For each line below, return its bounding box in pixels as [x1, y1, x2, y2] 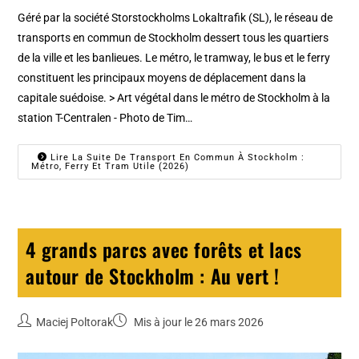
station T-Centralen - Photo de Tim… [18, 111, 193, 124]
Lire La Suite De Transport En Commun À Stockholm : [47, 151, 305, 163]
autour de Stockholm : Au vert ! [26, 260, 280, 290]
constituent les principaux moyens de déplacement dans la [18, 71, 307, 84]
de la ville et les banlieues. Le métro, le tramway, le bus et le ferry [18, 50, 331, 64]
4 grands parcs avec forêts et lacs [26, 234, 302, 264]
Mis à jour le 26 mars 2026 [131, 315, 264, 329]
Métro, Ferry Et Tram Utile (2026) [31, 160, 190, 171]
